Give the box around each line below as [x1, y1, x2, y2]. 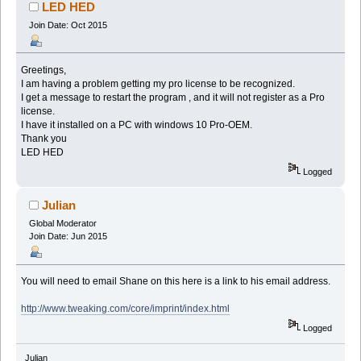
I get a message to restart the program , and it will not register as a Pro [21, 91, 326, 103]
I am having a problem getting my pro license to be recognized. [21, 77, 296, 89]
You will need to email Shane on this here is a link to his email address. [21, 276, 331, 288]
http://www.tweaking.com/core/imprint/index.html [21, 303, 230, 315]
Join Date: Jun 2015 [28, 230, 107, 241]
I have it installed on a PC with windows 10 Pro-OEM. [21, 118, 253, 131]
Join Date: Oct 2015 [28, 19, 107, 30]
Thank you [21, 132, 68, 144]
